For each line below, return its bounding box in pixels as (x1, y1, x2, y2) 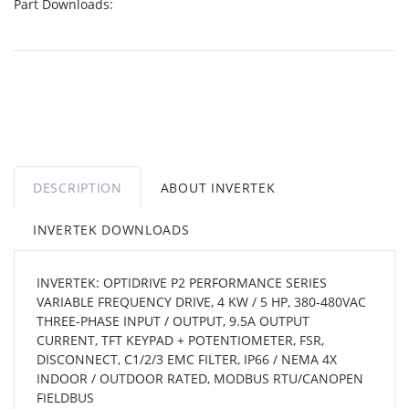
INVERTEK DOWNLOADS (33, 220, 190, 238)
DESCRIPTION (33, 178, 122, 196)
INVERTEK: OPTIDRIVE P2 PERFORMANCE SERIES (37, 273, 327, 291)
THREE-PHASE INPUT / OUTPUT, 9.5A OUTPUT (37, 311, 309, 330)
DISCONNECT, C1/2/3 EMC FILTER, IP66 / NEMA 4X (37, 350, 337, 368)
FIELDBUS (37, 388, 94, 406)
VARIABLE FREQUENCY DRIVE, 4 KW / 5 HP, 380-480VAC (37, 292, 366, 310)
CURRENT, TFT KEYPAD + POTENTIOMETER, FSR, (37, 330, 324, 349)
